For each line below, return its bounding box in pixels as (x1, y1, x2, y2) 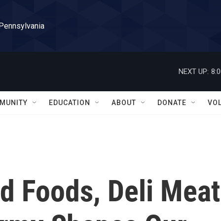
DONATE (157, 99, 186, 107)
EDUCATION (49, 99, 90, 107)
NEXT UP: (179, 67, 209, 76)
